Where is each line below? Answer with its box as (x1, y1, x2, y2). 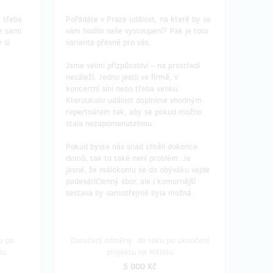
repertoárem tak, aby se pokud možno (66, 106, 202, 117)
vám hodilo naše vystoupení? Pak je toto (66, 25, 208, 36)
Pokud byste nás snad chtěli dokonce (66, 141, 197, 152)
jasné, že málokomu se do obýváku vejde (66, 164, 210, 175)
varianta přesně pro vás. (66, 37, 151, 48)
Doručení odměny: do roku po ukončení (70, 235, 209, 246)
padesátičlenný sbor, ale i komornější (66, 175, 196, 186)
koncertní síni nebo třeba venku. (66, 83, 180, 94)
